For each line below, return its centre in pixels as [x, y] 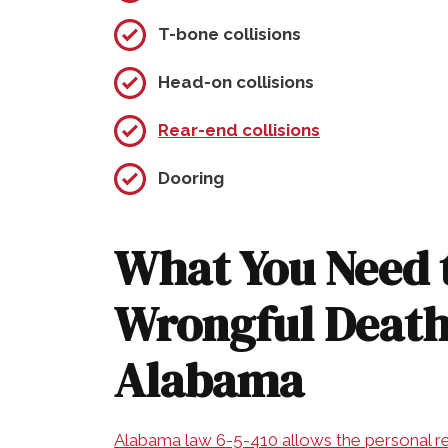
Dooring [191, 177]
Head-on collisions [236, 81]
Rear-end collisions [239, 129]
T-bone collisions [229, 33]
